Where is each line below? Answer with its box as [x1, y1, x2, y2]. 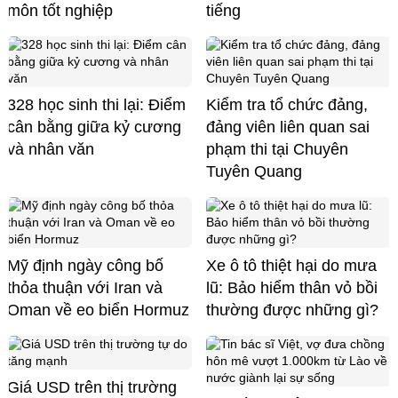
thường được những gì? [206, 300, 378, 319]
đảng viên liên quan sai [206, 117, 370, 136]
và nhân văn [7, 139, 94, 158]
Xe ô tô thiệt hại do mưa [206, 256, 377, 275]
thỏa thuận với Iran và [7, 278, 163, 297]
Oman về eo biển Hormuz [7, 300, 189, 319]
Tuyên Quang [206, 162, 302, 180]
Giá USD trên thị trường [7, 378, 177, 396]
